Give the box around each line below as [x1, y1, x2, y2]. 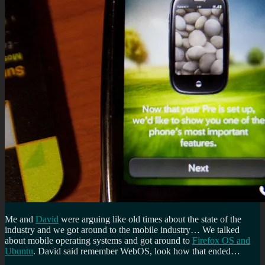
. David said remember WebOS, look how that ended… [33, 245, 240, 256]
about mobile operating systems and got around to [5, 235, 192, 245]
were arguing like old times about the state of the [59, 214, 241, 224]
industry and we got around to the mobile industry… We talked [5, 224, 240, 235]
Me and [5, 214, 35, 224]
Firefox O [192, 235, 229, 245]
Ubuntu [5, 245, 33, 256]
